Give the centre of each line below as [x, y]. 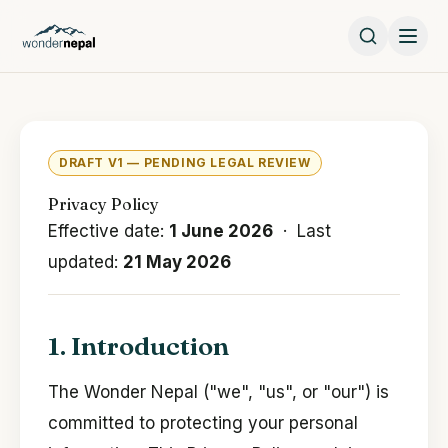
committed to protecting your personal [203, 423]
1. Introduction [138, 346]
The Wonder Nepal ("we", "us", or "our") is [218, 392]
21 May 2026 [177, 262]
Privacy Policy [103, 204]
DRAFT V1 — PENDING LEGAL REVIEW [185, 162]
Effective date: [108, 231]
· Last [302, 231]
